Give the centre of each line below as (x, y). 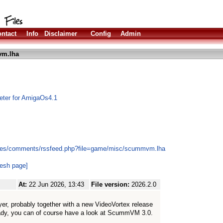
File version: (111, 184)
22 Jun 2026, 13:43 (56, 184)
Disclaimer (61, 34)
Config (101, 34)
